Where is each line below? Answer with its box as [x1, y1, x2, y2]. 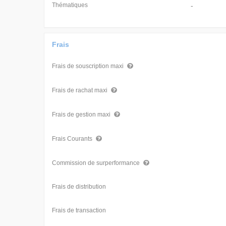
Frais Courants [52, 135, 94, 142]
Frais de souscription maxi [52, 63, 125, 70]
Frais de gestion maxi [52, 111, 112, 118]
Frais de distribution [52, 183, 106, 190]
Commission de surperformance [52, 159, 141, 166]
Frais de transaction [52, 207, 106, 214]
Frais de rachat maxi [52, 87, 109, 94]
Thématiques [52, 2, 88, 9]
